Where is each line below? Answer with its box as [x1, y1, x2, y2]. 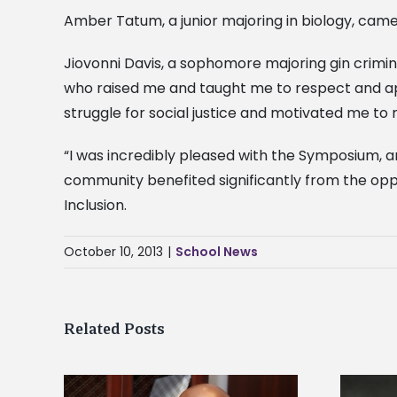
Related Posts [64, 319, 165, 339]
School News [175, 243, 258, 261]
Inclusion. [64, 195, 127, 216]
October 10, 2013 [64, 243, 163, 261]
